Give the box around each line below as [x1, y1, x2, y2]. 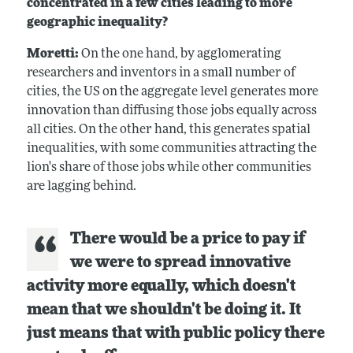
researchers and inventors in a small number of [26, 66, 295, 80]
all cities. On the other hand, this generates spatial [26, 123, 310, 136]
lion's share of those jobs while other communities [26, 161, 311, 174]
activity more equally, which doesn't [26, 278, 295, 295]
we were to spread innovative [69, 255, 291, 271]
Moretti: [26, 47, 81, 61]
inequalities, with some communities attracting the [26, 142, 317, 155]
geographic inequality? [26, 16, 168, 29]
